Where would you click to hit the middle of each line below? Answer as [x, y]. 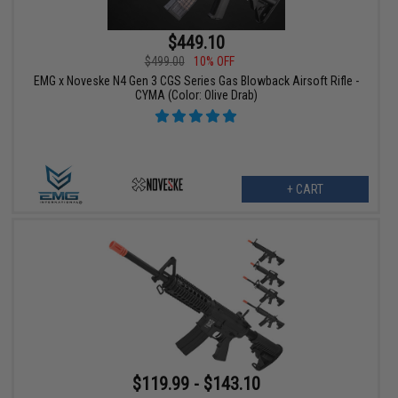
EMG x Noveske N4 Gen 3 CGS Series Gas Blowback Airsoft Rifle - [196, 80]
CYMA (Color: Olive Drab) [196, 95]
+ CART [305, 189]
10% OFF [214, 61]
